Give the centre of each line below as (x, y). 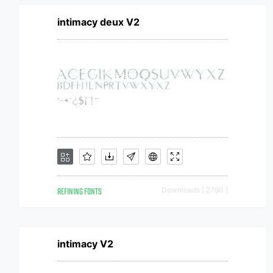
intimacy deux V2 (98, 22)
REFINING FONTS (80, 192)
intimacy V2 (85, 244)
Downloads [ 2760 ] (195, 190)
